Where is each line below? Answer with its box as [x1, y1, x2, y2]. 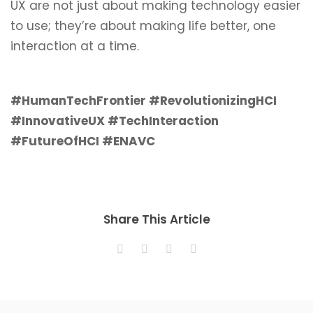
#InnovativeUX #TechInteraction [10, 112, 219, 129]
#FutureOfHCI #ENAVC [10, 133, 155, 150]
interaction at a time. [10, 38, 139, 54]
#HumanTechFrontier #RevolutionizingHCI [10, 92, 277, 109]
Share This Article [103, 211, 210, 228]
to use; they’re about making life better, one [10, 17, 276, 34]
